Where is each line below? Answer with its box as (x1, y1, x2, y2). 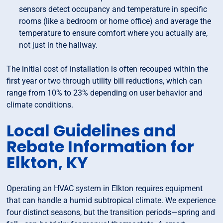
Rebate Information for (6, 135, 195, 158)
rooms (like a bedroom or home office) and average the (19, 16, 212, 26)
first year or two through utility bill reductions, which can (6, 76, 203, 86)
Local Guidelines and (6, 119, 177, 142)
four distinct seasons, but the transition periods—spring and (6, 208, 216, 218)
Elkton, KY (6, 151, 89, 174)
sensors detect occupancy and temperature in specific (19, 4, 208, 14)
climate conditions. (6, 100, 74, 110)
